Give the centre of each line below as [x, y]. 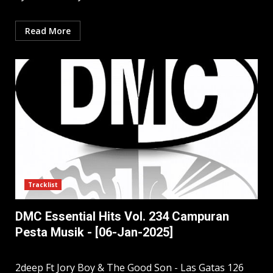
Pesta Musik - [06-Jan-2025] [94, 232]
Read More [48, 31]
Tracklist [43, 185]
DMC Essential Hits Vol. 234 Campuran [122, 217]
